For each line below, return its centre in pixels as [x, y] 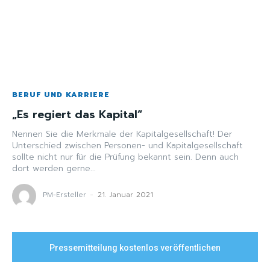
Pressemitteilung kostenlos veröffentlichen [135, 248]
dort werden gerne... [54, 169]
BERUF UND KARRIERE [61, 95]
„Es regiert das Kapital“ [77, 115]
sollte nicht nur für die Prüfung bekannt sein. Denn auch [125, 157]
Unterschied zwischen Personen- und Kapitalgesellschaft [127, 146]
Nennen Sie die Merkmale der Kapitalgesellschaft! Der [115, 134]
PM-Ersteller [64, 195]
